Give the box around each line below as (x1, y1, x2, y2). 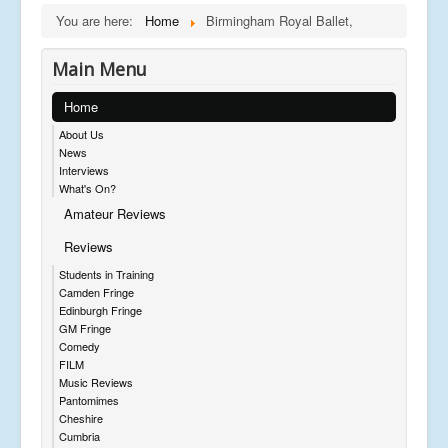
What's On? (59, 179, 116, 196)
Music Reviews (59, 373, 133, 390)
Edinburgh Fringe (59, 301, 142, 318)
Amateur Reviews (64, 203, 166, 223)
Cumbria (59, 427, 100, 444)
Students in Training (59, 265, 154, 282)
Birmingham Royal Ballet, (206, 10, 353, 30)
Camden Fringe (59, 283, 134, 300)
